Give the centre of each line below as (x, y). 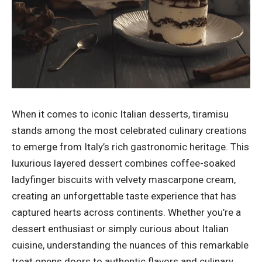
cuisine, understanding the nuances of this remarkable (130, 245)
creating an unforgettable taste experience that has (124, 196)
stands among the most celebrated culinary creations (129, 130)
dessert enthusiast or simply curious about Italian (120, 228)
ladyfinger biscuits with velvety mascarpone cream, (124, 179)
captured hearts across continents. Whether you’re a (126, 212)
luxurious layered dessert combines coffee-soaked (124, 163)
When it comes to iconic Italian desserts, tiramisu (120, 114)
